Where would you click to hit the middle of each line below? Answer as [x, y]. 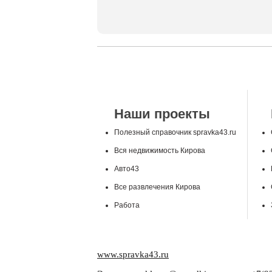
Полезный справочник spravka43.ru [175, 133]
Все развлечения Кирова [157, 187]
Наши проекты [162, 114]
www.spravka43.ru [133, 255]
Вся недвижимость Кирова [160, 151]
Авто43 [127, 169]
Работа [127, 206]
